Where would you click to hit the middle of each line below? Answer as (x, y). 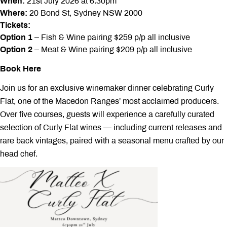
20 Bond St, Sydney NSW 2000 (86, 13)
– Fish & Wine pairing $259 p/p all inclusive (111, 37)
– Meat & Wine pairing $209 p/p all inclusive (112, 49)
